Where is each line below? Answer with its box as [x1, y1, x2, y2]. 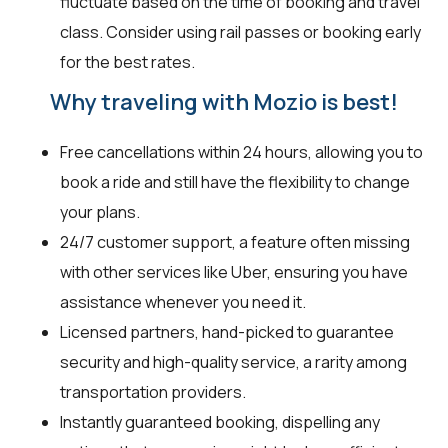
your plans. [60, 201, 140, 224]
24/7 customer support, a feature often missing [60, 231, 410, 254]
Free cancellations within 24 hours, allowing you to [60, 141, 423, 164]
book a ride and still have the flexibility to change [60, 171, 410, 194]
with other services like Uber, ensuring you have [60, 261, 408, 284]
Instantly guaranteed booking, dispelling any [60, 411, 380, 434]
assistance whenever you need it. [60, 291, 306, 314]
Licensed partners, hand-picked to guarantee [60, 321, 394, 344]
